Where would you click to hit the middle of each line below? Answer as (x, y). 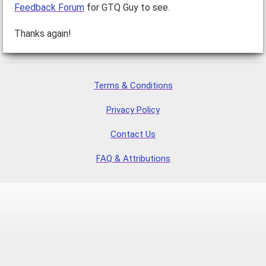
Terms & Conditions (133, 85)
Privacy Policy (133, 110)
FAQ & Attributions (133, 158)
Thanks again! (42, 33)
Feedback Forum (49, 7)
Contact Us (133, 134)
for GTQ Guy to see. (127, 7)
